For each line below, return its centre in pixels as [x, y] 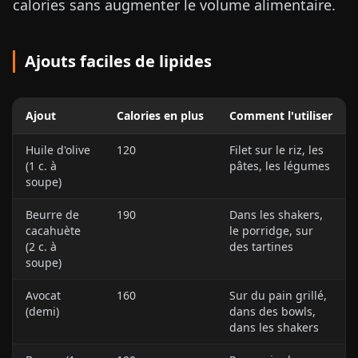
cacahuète [53, 231]
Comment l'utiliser [281, 115]
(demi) [42, 311]
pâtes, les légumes [280, 166]
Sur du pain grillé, [278, 295]
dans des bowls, [272, 311]
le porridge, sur [271, 231]
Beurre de [52, 215]
